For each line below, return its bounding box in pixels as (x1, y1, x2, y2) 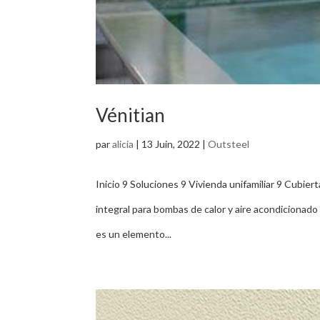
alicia (112, 138, 134, 151)
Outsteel (208, 138, 250, 151)
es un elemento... (96, 228, 172, 241)
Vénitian (96, 104, 166, 127)
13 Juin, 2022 (141, 138, 201, 151)
